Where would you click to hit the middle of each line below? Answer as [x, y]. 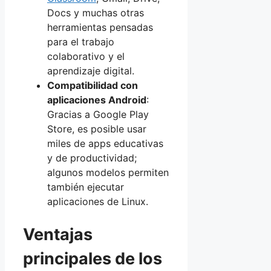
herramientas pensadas [100, 28]
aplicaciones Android [97, 100]
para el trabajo [81, 42]
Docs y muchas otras [96, 13]
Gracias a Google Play [98, 115]
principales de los [93, 258]
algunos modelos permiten [108, 173]
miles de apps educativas [105, 144]
